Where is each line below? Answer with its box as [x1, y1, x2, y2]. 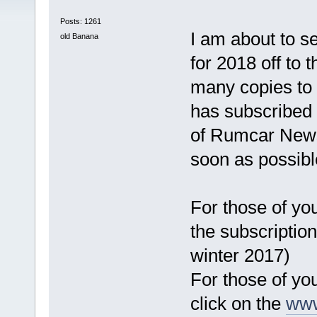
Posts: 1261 [59, 16, 101, 25]
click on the [190, 293, 286, 315]
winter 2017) [190, 245, 290, 267]
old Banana [59, 32, 98, 41]
